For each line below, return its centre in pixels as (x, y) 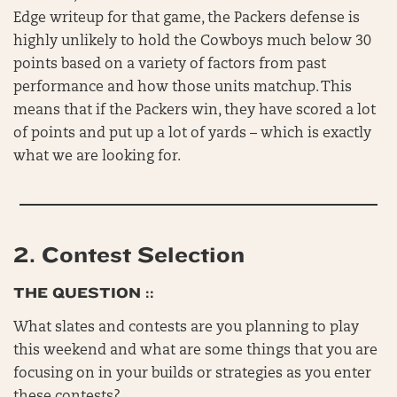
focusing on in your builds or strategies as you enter (192, 374)
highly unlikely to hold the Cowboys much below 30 (192, 42)
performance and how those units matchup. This (183, 88)
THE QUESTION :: (84, 293)
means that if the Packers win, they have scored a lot (195, 111)
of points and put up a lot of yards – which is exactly (192, 134)
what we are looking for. (97, 157)
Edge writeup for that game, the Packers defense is (187, 19)
